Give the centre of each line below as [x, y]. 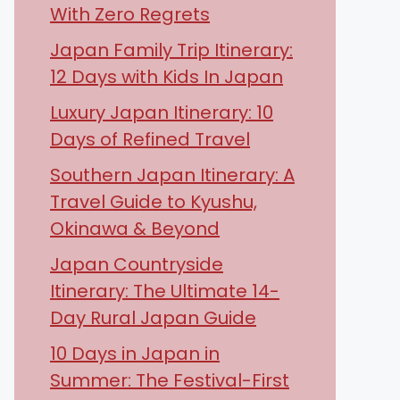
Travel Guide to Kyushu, [154, 202]
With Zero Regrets [130, 14]
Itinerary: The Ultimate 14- [165, 291]
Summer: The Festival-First [170, 380]
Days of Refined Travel [150, 139]
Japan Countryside [137, 264]
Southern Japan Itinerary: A [172, 175]
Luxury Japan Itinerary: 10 [162, 112]
